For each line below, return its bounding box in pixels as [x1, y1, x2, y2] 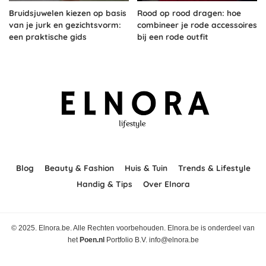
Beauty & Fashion [44, 162, 114, 173]
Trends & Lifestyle [178, 162, 251, 173]
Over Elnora [142, 178, 190, 189]
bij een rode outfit [137, 31, 208, 42]
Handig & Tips [76, 178, 132, 189]
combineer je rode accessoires [137, 19, 257, 30]
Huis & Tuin [124, 162, 167, 173]
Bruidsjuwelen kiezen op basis [9, 7, 126, 18]
